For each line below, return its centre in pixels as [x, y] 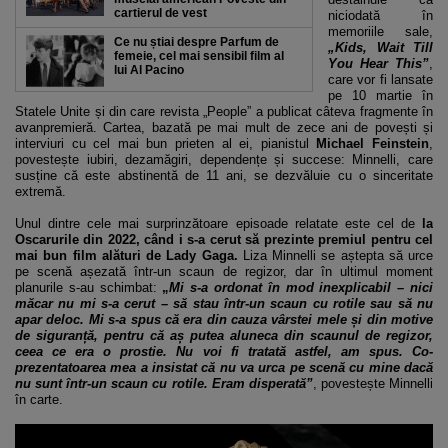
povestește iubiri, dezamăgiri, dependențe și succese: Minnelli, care [224, 159]
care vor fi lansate [380, 79]
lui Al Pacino [149, 70]
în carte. [39, 399]
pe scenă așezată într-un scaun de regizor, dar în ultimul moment [224, 271]
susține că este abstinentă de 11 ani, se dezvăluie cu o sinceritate [224, 175]
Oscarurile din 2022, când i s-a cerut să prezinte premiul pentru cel [224, 239]
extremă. [40, 191]
